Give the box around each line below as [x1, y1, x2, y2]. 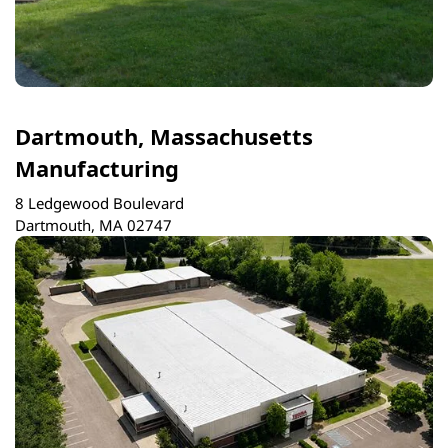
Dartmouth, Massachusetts [15, 121, 313, 152]
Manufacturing [15, 153, 179, 184]
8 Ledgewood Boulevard [15, 192, 184, 213]
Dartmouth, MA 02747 [15, 214, 172, 235]
